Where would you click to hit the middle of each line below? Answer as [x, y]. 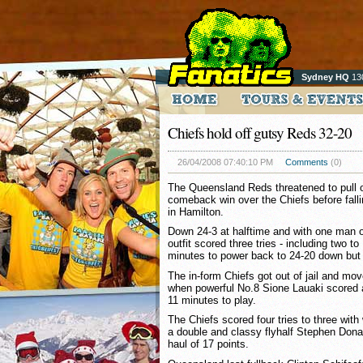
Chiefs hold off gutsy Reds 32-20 [260, 132]
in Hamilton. [196, 211]
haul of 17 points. [208, 344]
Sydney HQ [325, 77]
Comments [307, 162]
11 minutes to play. [212, 300]
